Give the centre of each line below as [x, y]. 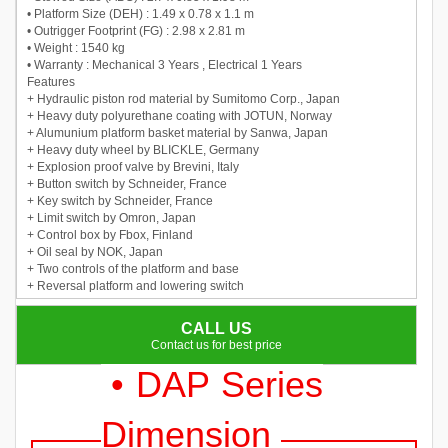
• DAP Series [217, 384]
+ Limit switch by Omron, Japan [111, 217]
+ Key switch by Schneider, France [120, 200]
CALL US [216, 328]
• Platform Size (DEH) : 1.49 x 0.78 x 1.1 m [140, 13]
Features [51, 81]
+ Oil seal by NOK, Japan [95, 251]
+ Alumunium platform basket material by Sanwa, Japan [177, 132]
